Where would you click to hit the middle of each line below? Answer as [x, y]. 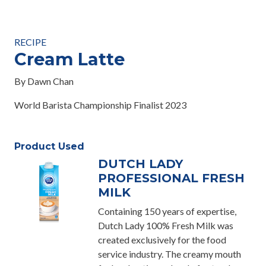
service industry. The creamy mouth [170, 254]
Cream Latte [69, 59]
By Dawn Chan [44, 81]
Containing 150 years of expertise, [167, 211]
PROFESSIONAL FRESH [172, 178]
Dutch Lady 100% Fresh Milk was [166, 225]
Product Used [49, 146]
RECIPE [30, 42]
